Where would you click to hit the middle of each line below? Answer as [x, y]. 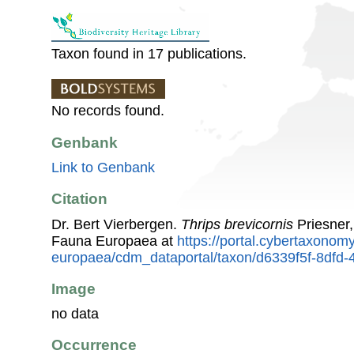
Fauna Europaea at [114, 241]
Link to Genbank [103, 167]
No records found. [108, 111]
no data [75, 314]
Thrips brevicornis [237, 224]
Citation [79, 199]
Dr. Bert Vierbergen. [116, 224]
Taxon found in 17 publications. [149, 54]
